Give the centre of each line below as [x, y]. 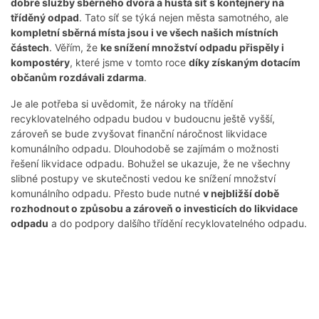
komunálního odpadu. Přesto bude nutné [107, 194]
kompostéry [40, 63]
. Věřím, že [75, 48]
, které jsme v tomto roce [129, 63]
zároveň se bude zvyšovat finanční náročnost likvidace [139, 134]
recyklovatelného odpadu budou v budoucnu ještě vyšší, [143, 119]
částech [30, 48]
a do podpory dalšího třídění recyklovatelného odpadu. [178, 224]
